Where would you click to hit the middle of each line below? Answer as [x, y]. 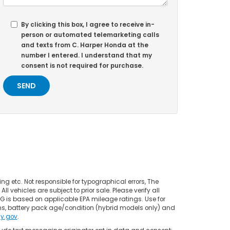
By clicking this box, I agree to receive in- [88, 25]
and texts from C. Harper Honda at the [85, 45]
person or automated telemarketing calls [90, 35]
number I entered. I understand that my [87, 55]
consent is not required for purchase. [82, 66]
